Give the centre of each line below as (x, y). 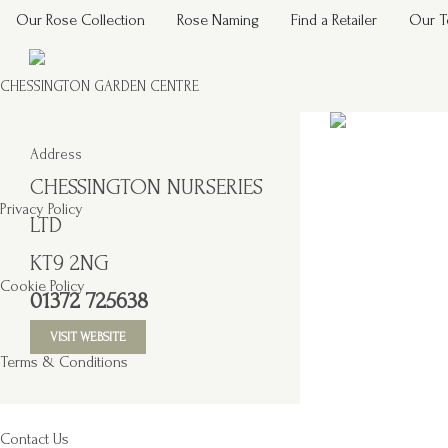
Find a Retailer (334, 20)
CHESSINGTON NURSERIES (146, 186)
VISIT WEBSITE (88, 336)
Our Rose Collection (80, 20)
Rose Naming (218, 20)
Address (56, 154)
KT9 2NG (69, 262)
